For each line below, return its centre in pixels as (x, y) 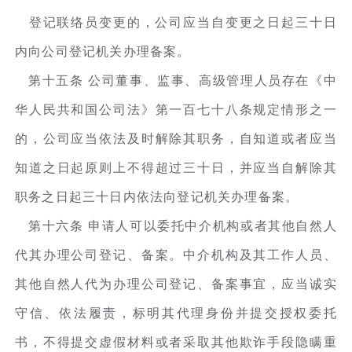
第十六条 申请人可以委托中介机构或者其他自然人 (176, 225)
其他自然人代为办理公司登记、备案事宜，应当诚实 (176, 284)
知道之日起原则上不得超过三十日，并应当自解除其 (176, 167)
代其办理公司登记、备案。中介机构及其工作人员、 (176, 255)
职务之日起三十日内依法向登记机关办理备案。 (157, 196)
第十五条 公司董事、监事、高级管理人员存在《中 (176, 80)
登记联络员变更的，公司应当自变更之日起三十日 (176, 22)
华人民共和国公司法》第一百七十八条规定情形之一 (176, 109)
